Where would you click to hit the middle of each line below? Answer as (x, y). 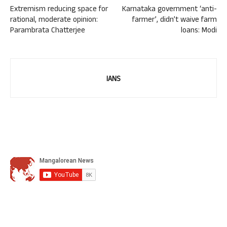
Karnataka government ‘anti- (169, 10)
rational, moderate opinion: (54, 21)
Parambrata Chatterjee (48, 31)
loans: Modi (199, 31)
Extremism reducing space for (59, 10)
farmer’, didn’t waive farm (175, 21)
